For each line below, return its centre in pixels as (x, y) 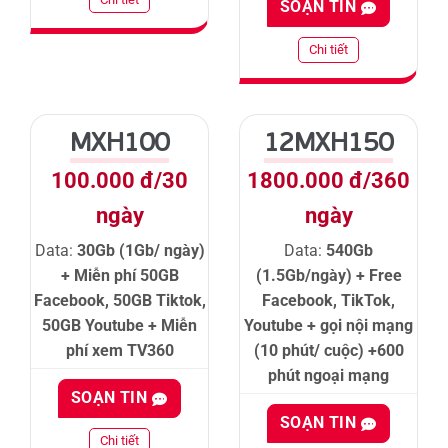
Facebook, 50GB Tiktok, (119, 301)
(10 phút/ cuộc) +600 (328, 351)
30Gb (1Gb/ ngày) (140, 251)
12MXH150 (328, 141)
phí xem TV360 (119, 351)
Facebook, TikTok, (328, 301)
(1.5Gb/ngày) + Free (328, 276)
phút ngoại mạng (328, 376)
